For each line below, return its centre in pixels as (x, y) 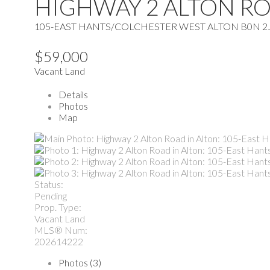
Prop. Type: (58, 207)
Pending (51, 195)
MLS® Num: (61, 230)
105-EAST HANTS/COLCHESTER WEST (120, 27)
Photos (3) (80, 262)
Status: (49, 184)
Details (73, 94)
